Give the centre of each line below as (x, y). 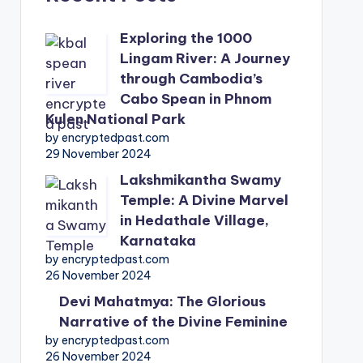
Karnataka (158, 241)
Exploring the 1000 (186, 38)
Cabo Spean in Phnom (195, 99)
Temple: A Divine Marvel (204, 200)
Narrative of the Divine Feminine (173, 322)
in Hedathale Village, (194, 220)
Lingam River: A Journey (205, 58)
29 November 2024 (98, 154)
